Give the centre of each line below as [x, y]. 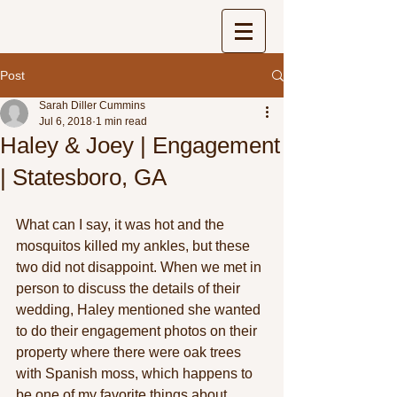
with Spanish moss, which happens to [136, 374]
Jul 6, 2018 [66, 121]
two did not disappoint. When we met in [140, 267]
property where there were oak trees [130, 352]
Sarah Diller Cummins [92, 105]
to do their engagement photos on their [138, 331]
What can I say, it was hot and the [122, 225]
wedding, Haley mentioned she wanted [140, 310]
